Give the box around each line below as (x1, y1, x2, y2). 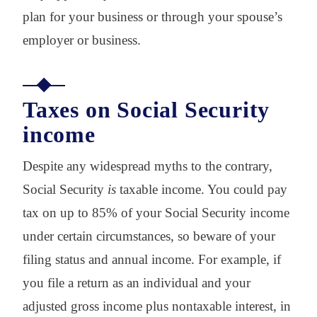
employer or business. (23, 32, 141, 47)
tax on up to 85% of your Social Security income (23, 204, 289, 220)
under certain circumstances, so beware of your (23, 228, 275, 243)
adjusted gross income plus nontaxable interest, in (23, 298, 291, 313)
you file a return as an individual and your (23, 275, 250, 290)
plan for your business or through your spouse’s (23, 8, 282, 24)
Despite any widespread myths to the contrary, (23, 158, 272, 173)
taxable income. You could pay (116, 181, 287, 197)
